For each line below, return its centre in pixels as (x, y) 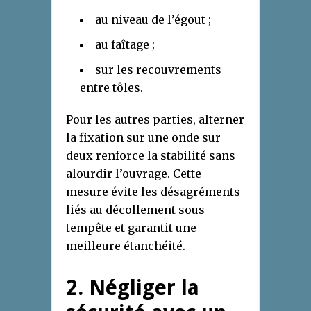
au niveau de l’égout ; (153, 20)
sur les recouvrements (158, 70)
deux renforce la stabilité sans (151, 156)
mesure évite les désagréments (153, 192)
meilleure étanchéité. (126, 246)
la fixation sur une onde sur (143, 138)
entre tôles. (111, 88)
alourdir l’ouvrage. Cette (134, 174)
